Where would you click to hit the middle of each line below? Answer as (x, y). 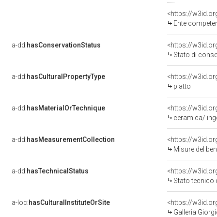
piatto (182, 86)
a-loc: (20, 202)
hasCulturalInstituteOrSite (69, 202)
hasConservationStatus (64, 45)
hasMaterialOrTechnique (66, 108)
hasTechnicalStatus (58, 171)
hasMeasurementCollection (71, 139)
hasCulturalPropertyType (66, 77)
